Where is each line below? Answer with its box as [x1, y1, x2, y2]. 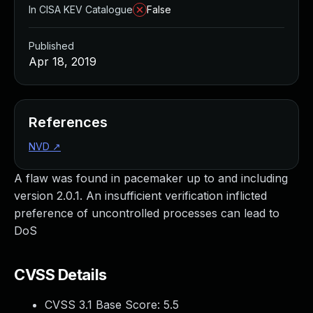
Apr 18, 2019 [29, 54, 96, 68]
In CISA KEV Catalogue [29, 3, 133, 15]
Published [29, 40, 74, 52]
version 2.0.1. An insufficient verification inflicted [14, 189, 267, 203]
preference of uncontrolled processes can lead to [14, 206, 279, 220]
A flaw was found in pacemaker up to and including [14, 171, 288, 185]
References [29, 114, 108, 131]
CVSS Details [14, 265, 107, 284]
